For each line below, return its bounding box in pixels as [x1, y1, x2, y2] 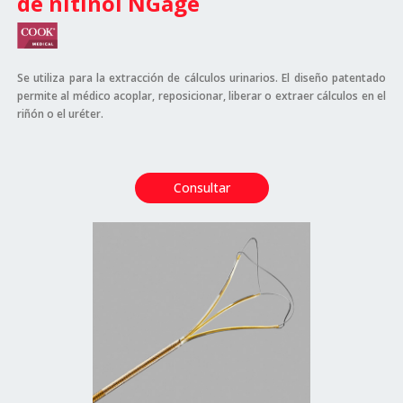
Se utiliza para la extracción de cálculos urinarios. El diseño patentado [16, 70, 387, 86]
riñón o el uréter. [16, 106, 103, 122]
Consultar [173, 178, 230, 196]
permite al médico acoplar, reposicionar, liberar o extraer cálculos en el [16, 88, 387, 104]
